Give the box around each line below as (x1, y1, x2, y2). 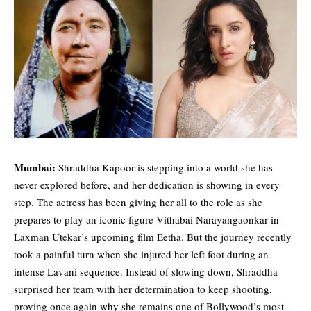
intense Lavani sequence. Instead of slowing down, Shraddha (14, 264, 278, 279)
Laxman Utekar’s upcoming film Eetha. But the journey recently (14, 230, 292, 244)
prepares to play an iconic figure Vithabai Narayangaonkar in (14, 212, 279, 227)
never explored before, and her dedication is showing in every (14, 178, 280, 192)
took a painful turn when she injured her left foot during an (14, 247, 269, 262)
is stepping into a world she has (135, 160, 273, 175)
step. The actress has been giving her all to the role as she (14, 195, 262, 210)
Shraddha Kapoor (58, 160, 135, 175)
